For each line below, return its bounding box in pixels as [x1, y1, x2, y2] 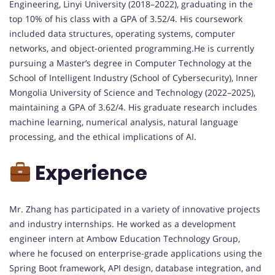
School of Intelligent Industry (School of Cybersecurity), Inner [9, 71, 258, 83]
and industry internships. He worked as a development [9, 217, 236, 230]
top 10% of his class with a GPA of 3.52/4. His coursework [9, 12, 242, 25]
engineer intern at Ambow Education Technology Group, [9, 232, 240, 244]
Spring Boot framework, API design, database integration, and [9, 261, 261, 274]
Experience [31, 159, 148, 187]
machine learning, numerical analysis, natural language [9, 115, 238, 128]
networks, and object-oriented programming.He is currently [9, 42, 254, 54]
